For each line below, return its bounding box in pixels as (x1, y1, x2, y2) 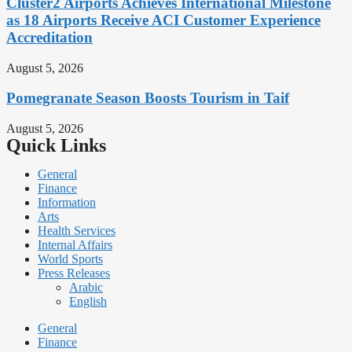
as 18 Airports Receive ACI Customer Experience (6, 11, 321, 28)
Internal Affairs (38, 238, 112, 252)
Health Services (38, 224, 115, 238)
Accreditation (6, 28, 93, 46)
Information (38, 196, 96, 210)
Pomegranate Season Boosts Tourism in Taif (6, 90, 289, 107)
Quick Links (6, 135, 106, 156)
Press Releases (38, 266, 110, 280)
